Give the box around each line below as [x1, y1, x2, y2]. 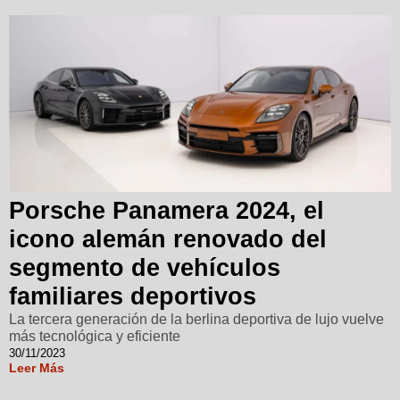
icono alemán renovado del [9, 225, 327, 253]
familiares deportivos [9, 282, 256, 310]
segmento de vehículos [9, 254, 280, 281]
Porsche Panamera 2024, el [9, 196, 324, 224]
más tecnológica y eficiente [9, 328, 180, 344]
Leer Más [9, 360, 64, 375]
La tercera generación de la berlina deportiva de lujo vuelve [9, 311, 384, 327]
